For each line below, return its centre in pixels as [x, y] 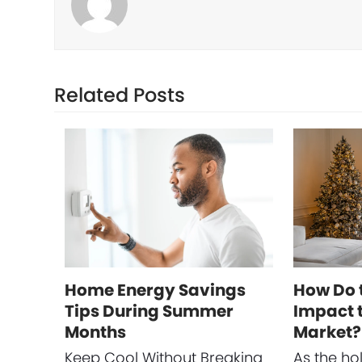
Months [95, 332]
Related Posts [120, 95]
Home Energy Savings [155, 290]
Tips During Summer [149, 311]
